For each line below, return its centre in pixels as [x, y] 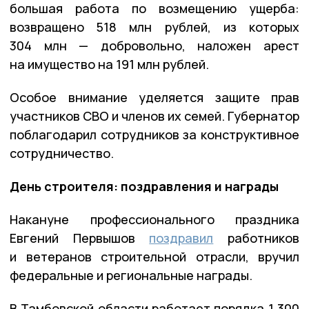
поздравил [181, 238]
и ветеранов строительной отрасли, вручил [154, 256]
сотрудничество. [62, 153]
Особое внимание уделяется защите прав [154, 97]
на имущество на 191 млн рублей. [109, 64]
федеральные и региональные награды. [131, 275]
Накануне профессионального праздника [154, 219]
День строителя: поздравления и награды [144, 186]
